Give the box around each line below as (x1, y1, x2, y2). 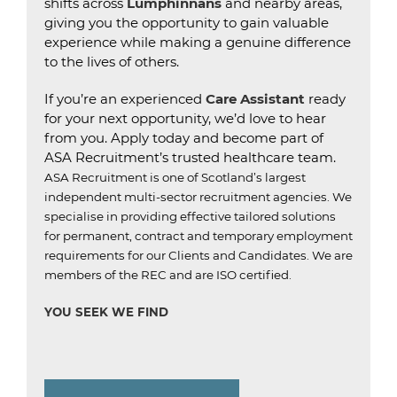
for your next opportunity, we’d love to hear (44, 110, 326, 127)
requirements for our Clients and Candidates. (44, 248, 309, 262)
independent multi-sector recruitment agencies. (44, 190, 332, 204)
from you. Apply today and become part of (44, 129, 323, 146)
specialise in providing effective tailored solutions (44, 209, 336, 223)
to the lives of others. (44, 53, 179, 70)
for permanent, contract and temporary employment (44, 229, 353, 243)
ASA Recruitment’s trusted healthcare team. (44, 149, 336, 166)
